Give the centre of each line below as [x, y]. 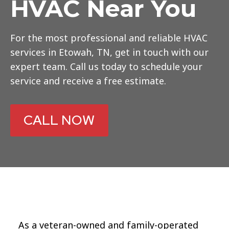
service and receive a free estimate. [88, 81]
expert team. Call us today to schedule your [106, 66]
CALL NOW [59, 120]
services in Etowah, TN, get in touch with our [109, 52]
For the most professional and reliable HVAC [109, 38]
